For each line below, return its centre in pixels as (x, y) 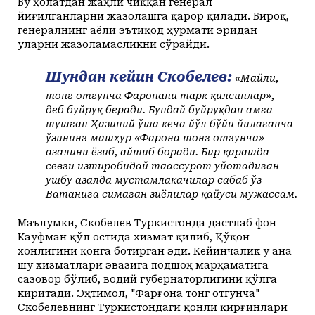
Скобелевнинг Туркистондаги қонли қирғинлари (153, 307)
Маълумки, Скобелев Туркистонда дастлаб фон (147, 223)
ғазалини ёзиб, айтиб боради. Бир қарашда (157, 152)
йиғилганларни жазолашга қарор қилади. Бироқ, (153, 16)
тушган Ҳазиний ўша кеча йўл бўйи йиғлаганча (169, 123)
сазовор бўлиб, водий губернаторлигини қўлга (147, 279)
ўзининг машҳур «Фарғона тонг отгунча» (155, 137)
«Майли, (255, 78)
